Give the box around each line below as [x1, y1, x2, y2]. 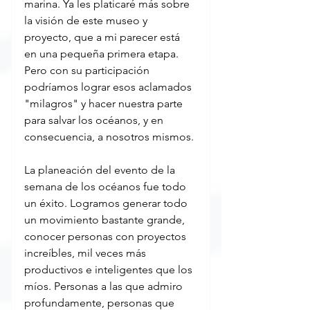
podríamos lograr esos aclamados [24, 80, 194, 93]
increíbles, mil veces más [24, 246, 149, 259]
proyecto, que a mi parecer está [24, 30, 183, 44]
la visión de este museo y [24, 13, 150, 27]
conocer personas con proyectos [24, 229, 189, 243]
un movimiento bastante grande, [24, 212, 188, 226]
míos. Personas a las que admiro [24, 279, 185, 293]
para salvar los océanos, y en [24, 113, 166, 127]
